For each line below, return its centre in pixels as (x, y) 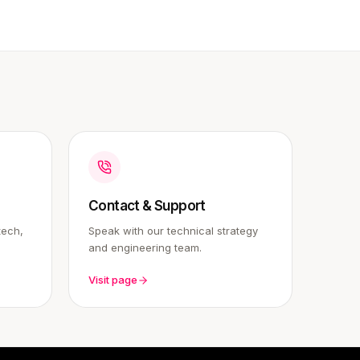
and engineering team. (145, 247)
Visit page (113, 280)
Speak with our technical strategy (173, 231)
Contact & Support (147, 206)
